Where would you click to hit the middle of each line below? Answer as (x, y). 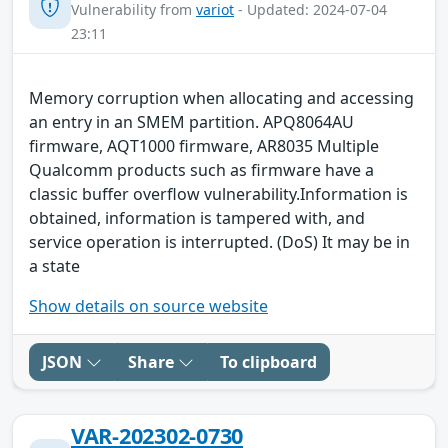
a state (54, 265)
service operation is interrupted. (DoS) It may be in (219, 241)
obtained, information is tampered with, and (197, 217)
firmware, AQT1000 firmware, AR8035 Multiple (204, 145)
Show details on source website (148, 305)
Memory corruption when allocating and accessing (221, 97)
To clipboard (268, 361)
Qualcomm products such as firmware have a (201, 169)
